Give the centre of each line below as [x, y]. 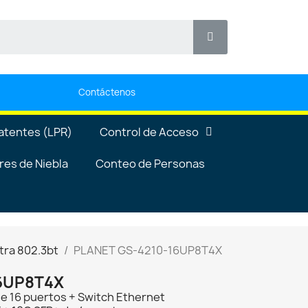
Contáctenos [107, 92]
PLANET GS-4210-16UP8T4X [148, 250]
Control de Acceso [149, 132]
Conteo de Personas [150, 163]
